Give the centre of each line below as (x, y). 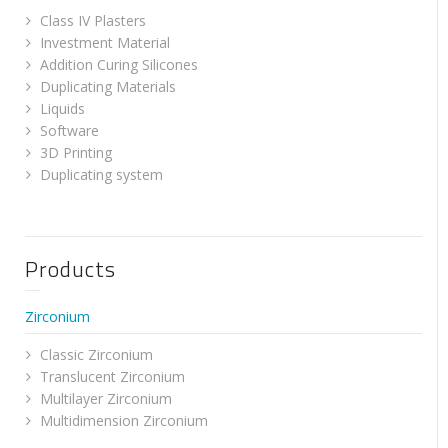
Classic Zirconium (96, 354)
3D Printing (76, 152)
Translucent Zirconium (112, 376)
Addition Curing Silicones (119, 64)
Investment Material (105, 42)
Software (69, 130)
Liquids (62, 108)
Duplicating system (101, 174)
